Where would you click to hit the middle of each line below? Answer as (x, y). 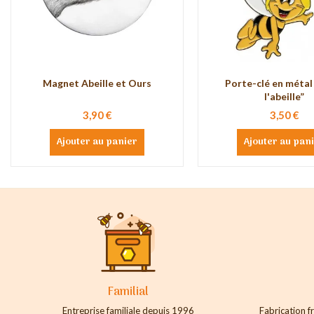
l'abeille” (284, 97)
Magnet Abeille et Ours (97, 83)
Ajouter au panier (97, 143)
